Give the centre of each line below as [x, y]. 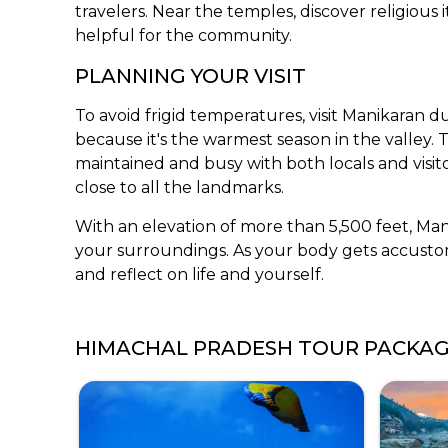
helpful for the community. [184, 35]
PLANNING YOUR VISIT [191, 75]
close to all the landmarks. [180, 187]
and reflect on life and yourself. [200, 274]
